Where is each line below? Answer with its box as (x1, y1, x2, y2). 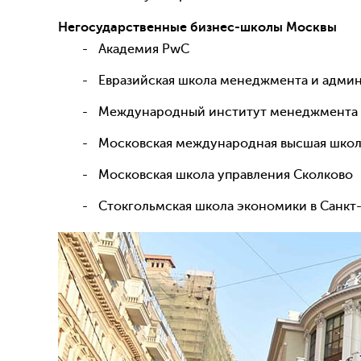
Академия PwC (98, 41, 189, 56)
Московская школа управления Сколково (98, 167, 353, 182)
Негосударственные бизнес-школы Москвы (58, 20, 337, 35)
